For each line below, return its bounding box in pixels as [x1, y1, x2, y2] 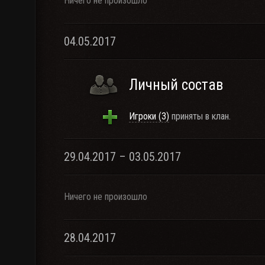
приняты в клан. [169, 111, 231, 122]
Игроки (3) [129, 111, 169, 122]
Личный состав [129, 76, 223, 93]
